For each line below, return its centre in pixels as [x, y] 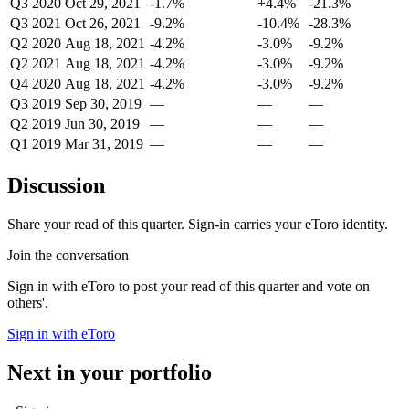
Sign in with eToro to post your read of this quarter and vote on [189, 286]
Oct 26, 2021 [103, 23]
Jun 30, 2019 [102, 124]
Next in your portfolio [110, 372]
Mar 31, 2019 [104, 144]
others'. [28, 302]
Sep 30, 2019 [103, 104]
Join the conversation [68, 255]
